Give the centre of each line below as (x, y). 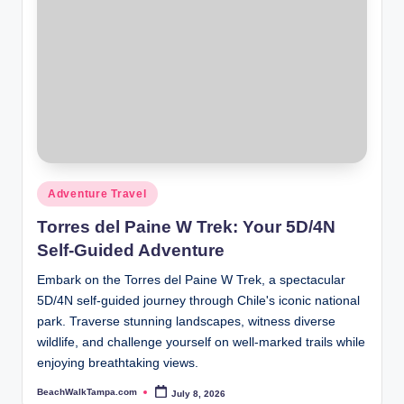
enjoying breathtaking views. (118, 363)
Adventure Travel (97, 193)
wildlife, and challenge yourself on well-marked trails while (201, 342)
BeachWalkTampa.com (87, 392)
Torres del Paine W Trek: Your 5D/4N (186, 226)
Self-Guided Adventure (131, 250)
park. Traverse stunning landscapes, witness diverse (186, 321)
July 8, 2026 (199, 393)
